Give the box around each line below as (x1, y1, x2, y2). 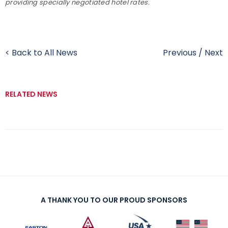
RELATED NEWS (5, 89, 58, 99)
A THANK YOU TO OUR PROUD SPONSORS (41, 194, 187, 205)
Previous (163, 46, 196, 59)
